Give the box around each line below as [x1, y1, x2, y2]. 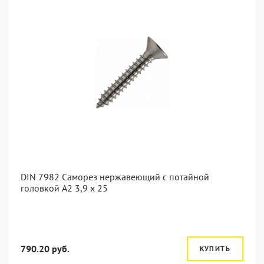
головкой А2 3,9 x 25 [21, 182, 108, 194]
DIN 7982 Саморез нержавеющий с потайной [21, 171, 209, 183]
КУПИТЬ [199, 244, 230, 253]
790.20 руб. [21, 243, 70, 255]
